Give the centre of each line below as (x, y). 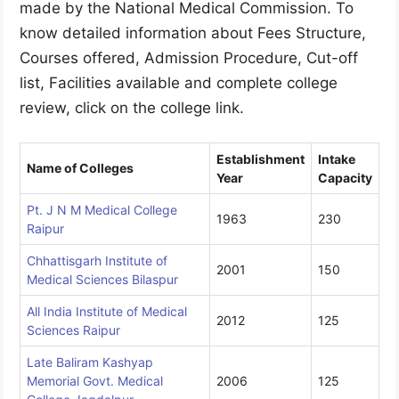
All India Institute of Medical (107, 312)
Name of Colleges (80, 168)
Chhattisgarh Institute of (97, 261)
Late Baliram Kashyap (90, 362)
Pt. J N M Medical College (102, 210)
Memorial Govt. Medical (95, 381)
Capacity (345, 178)
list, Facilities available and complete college (179, 82)
